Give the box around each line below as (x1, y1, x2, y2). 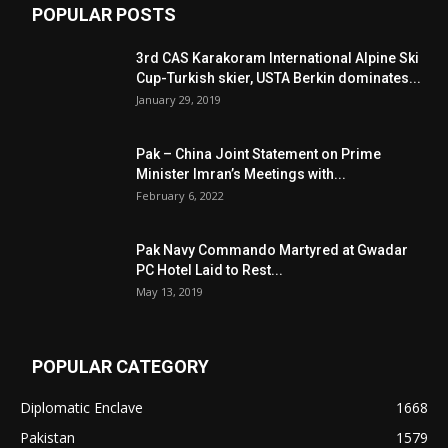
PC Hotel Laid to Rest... (136, 262, 283, 278)
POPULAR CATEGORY (32, 356, 209, 377)
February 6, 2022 (136, 188, 224, 203)
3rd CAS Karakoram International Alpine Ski (136, 50, 419, 66)
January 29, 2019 (136, 92, 221, 107)
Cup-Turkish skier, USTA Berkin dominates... (136, 70, 421, 86)
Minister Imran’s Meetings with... (136, 166, 346, 182)
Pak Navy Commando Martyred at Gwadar (136, 242, 408, 258)
